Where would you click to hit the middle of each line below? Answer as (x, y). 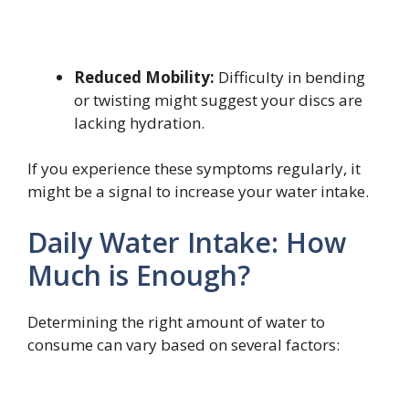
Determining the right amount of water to (176, 321)
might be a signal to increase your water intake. (198, 192)
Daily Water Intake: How (187, 242)
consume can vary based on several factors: (184, 344)
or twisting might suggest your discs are (218, 100)
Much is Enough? (139, 275)
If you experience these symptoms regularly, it (194, 169)
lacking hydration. (139, 122)
